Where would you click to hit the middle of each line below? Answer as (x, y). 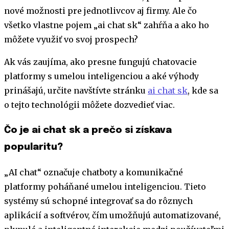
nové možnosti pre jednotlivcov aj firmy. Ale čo (100, 11)
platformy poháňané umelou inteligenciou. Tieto (105, 186)
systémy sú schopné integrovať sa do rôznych (98, 201)
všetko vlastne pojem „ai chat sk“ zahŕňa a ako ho (107, 25)
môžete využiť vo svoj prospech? (71, 40)
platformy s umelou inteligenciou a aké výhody (101, 76)
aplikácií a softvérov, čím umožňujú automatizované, (112, 215)
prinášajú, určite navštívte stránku (76, 91)
